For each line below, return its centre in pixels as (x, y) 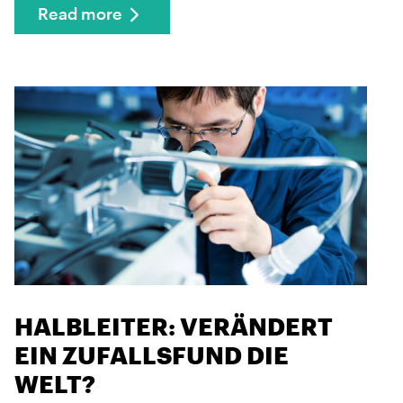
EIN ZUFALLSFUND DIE (152, 354)
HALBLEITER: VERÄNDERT (174, 326)
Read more (80, 15)
